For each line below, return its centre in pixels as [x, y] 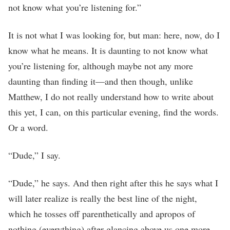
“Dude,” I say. [36, 155]
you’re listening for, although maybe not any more [101, 65]
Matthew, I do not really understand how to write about [111, 96]
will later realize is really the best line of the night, [103, 198]
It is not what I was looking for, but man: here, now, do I [114, 35]
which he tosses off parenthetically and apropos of [102, 213]
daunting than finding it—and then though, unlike [101, 81]
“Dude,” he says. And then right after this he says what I [113, 183]
